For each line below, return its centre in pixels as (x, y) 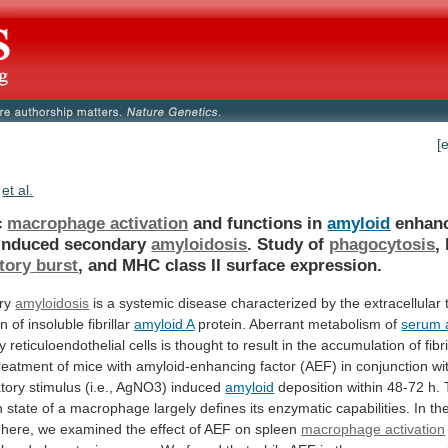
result (261, 344)
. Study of (288, 243)
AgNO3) (142, 386)
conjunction (392, 365)
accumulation (363, 344)
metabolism (345, 323)
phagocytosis (382, 243)
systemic (147, 302)
